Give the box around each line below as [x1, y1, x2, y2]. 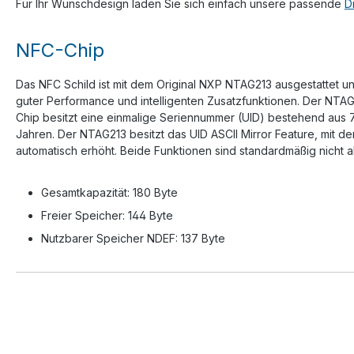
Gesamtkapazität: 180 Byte [41, 185, 178, 199]
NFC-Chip [16, 38, 104, 62]
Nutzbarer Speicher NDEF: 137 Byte [41, 231, 225, 245]
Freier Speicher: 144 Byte [41, 208, 173, 222]
